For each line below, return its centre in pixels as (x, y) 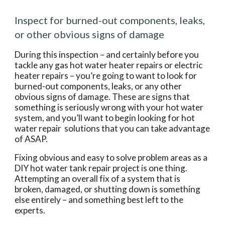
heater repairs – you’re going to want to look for (106, 76)
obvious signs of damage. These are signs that (102, 97)
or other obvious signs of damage (90, 34)
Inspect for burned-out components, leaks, (110, 20)
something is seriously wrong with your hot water (109, 107)
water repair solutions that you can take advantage (113, 128)
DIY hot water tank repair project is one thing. (101, 168)
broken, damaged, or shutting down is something (108, 189)
